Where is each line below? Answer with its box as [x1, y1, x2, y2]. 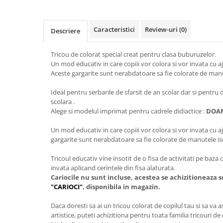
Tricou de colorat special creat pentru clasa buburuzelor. [51, 50, 216, 59]
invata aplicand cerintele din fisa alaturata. [51, 163, 175, 172]
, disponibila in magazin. [83, 182, 160, 191]
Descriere [51, 26, 80, 35]
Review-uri [145, 25, 179, 34]
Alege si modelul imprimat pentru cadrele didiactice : [51, 107, 205, 115]
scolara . [51, 97, 75, 106]
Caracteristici [94, 25, 135, 34]
